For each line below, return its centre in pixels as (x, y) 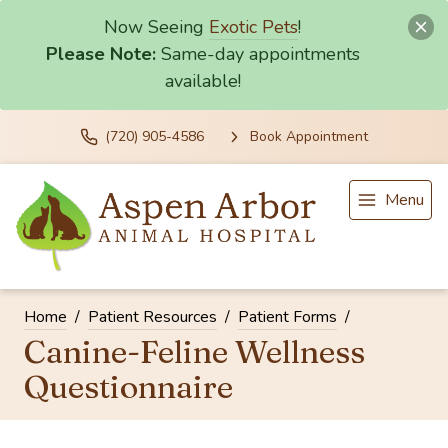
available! (202, 81)
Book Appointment (309, 137)
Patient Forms (287, 316)
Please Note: (100, 54)
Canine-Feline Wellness (194, 351)
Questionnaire (128, 386)
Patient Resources (152, 316)
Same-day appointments (260, 54)
